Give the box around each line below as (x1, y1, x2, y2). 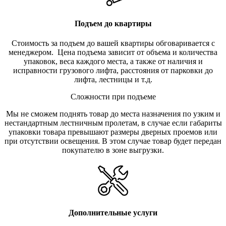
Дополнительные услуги (69, 208, 157, 217)
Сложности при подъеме (70, 92, 156, 101)
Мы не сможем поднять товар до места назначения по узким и (6, 109, 220, 118)
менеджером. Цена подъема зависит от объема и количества (9, 47, 217, 56)
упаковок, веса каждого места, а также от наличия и (23, 56, 203, 66)
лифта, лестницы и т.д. (74, 75, 152, 84)
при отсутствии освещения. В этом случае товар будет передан (5, 136, 221, 145)
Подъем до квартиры (74, 19, 152, 28)
